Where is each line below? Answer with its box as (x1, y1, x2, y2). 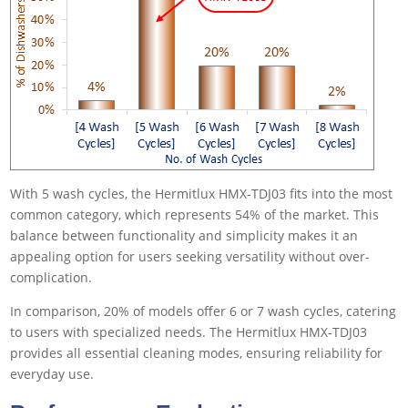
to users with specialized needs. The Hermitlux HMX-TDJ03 (10, 323, 368, 342)
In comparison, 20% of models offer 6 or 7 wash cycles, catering (10, 302, 397, 321)
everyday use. (10, 365, 95, 383)
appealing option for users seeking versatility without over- (10, 248, 371, 266)
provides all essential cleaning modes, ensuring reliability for (10, 344, 383, 362)
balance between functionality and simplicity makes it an (10, 227, 359, 245)
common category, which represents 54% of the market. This (10, 206, 380, 224)
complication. (10, 269, 93, 287)
